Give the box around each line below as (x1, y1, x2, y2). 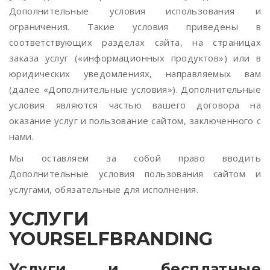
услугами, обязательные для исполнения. (9, 183, 199, 195)
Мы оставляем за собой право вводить (9, 152, 261, 164)
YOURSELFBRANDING (9, 228, 213, 250)
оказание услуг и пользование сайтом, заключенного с (9, 115, 261, 127)
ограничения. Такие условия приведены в (9, 20, 261, 33)
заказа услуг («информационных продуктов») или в (9, 52, 261, 64)
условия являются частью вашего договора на (9, 99, 261, 111)
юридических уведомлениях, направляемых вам (9, 67, 261, 80)
